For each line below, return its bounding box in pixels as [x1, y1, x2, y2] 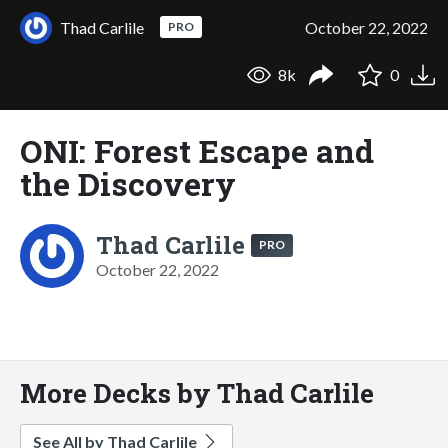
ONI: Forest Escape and [20, 128, 374, 172]
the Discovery [20, 161, 236, 205]
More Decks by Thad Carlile [20, 374, 374, 410]
